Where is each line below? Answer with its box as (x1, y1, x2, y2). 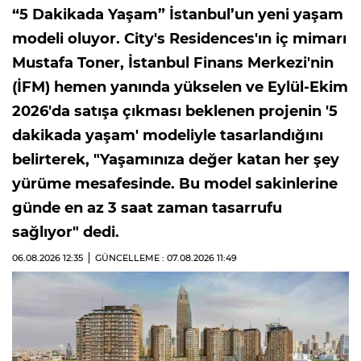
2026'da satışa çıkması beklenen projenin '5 (12, 102, 338, 120)
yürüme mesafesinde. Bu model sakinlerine (12, 174, 338, 193)
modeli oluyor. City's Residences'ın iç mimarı (12, 29, 346, 48)
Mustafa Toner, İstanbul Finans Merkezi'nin (12, 53, 334, 72)
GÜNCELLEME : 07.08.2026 (95, 251, 217, 263)
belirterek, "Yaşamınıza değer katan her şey (12, 150, 339, 168)
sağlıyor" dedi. (12, 222, 119, 241)
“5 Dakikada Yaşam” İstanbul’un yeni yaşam (12, 5, 343, 23)
